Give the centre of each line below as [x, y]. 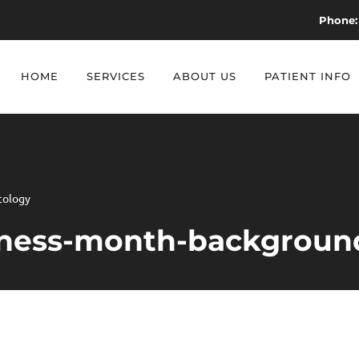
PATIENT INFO [308, 76]
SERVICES [116, 76]
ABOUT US [205, 76]
